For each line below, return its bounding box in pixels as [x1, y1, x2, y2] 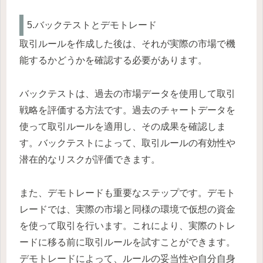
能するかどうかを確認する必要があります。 [19, 55, 207, 66]
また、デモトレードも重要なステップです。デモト [19, 188, 235, 198]
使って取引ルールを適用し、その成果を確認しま [19, 122, 226, 132]
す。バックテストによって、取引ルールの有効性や [19, 138, 235, 149]
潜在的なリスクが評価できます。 [19, 154, 160, 165]
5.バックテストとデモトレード [27, 20, 157, 31]
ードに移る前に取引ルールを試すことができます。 [19, 237, 235, 247]
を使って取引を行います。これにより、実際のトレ [19, 221, 235, 231]
